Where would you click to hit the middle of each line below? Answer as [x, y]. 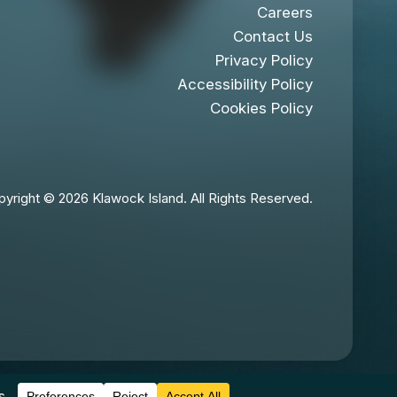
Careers [285, 12]
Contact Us [273, 36]
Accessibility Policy [245, 84]
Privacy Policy [264, 60]
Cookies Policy [261, 108]
